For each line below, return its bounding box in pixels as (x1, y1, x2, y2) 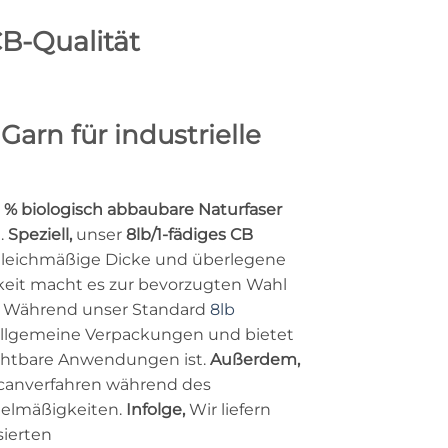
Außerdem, (210, 349, 300, 369)
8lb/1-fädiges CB (126, 224, 253, 244)
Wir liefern (185, 399, 271, 419)
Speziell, (8, 224, 72, 244)
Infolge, (126, 399, 185, 419)
